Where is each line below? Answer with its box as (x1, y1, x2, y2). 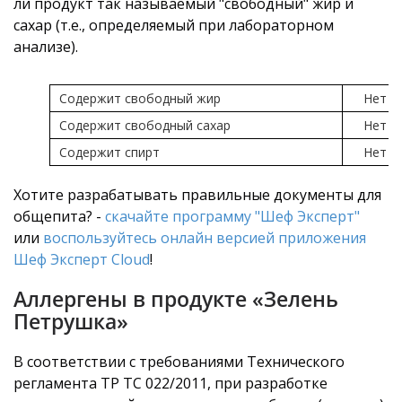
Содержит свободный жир (59, 89, 221, 107)
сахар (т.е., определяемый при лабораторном (13, 14, 334, 35)
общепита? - (13, 205, 105, 226)
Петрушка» (13, 306, 128, 336)
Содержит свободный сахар (59, 116, 231, 134)
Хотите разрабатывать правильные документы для (13, 184, 381, 205)
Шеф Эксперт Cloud (13, 249, 150, 269)
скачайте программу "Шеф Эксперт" (105, 205, 360, 226)
